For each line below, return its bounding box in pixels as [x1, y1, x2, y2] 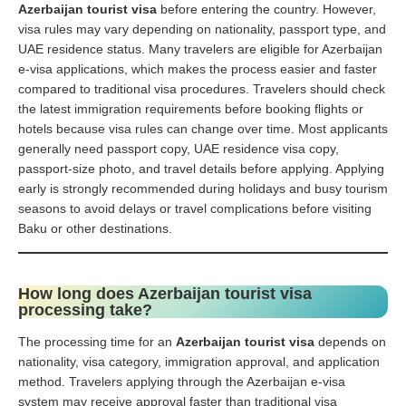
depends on [314, 333, 386, 349]
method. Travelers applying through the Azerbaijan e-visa [18, 373, 345, 389]
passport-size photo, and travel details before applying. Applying [18, 160, 384, 176]
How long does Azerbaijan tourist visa [18, 284, 312, 303]
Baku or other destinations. [18, 220, 172, 236]
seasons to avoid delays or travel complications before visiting [18, 200, 372, 216]
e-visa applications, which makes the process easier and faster [18, 61, 377, 76]
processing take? [18, 300, 152, 319]
